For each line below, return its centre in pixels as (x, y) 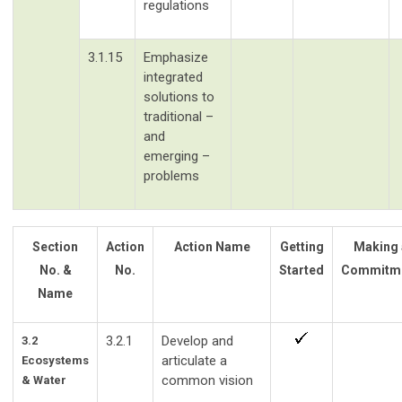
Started (301, 270)
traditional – (179, 116)
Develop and (197, 341)
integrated (173, 77)
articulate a (194, 360)
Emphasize (176, 57)
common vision (207, 380)
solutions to (179, 96)
